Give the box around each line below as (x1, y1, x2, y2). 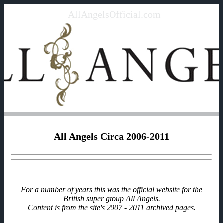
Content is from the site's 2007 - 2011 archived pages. (27, 203, 196, 212)
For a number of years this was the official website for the (21, 185, 202, 194)
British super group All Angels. (63, 194, 160, 203)
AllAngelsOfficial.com (67, 9, 161, 20)
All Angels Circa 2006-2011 (54, 131, 169, 142)
